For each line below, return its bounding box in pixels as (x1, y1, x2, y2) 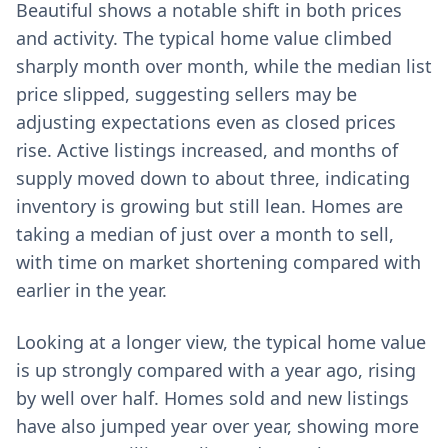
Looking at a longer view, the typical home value (16, 330, 426, 354)
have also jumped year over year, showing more (16, 414, 419, 438)
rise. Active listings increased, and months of (16, 138, 398, 162)
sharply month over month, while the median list (16, 54, 432, 78)
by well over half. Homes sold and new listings (16, 386, 409, 410)
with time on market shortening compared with (16, 250, 421, 274)
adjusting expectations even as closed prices (16, 110, 396, 134)
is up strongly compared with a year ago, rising (16, 358, 416, 382)
